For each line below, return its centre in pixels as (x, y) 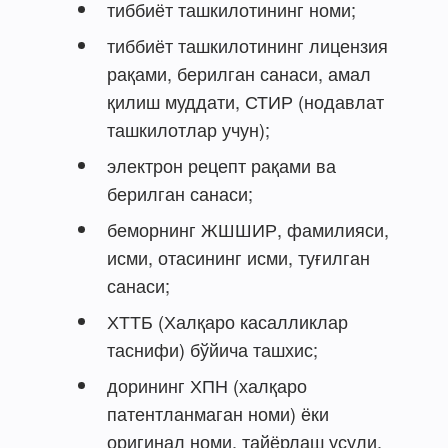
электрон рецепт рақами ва (221, 164)
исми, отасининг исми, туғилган (238, 256)
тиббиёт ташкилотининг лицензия (247, 44)
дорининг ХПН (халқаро (207, 384)
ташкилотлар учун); (188, 128)
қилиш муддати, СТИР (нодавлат (245, 100)
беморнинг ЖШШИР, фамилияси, (248, 228)
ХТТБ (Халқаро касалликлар (227, 320)
